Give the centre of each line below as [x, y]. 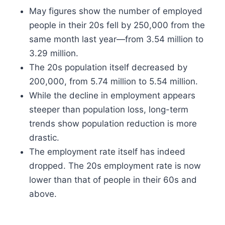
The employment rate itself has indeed [107, 152]
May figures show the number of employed [116, 11]
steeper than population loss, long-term [109, 109]
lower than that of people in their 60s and [113, 180]
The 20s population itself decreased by [108, 67]
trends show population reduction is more [113, 124]
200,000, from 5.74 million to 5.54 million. [114, 81]
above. [43, 194]
